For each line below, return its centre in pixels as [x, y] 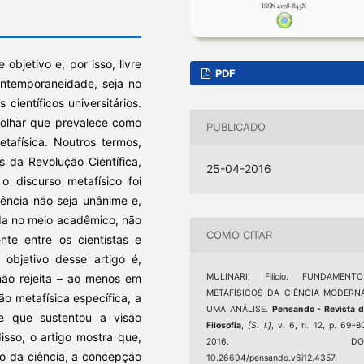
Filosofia [224, 325]
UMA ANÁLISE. [239, 309]
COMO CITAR [240, 235]
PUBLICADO [236, 127]
